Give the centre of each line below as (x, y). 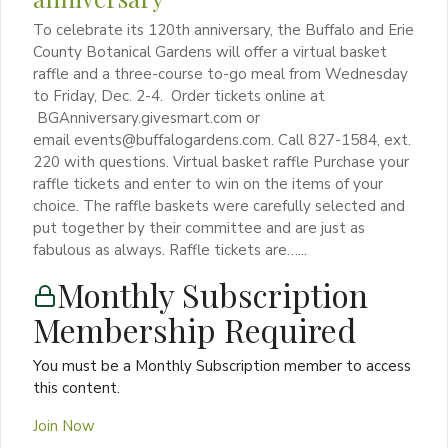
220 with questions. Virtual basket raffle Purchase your (221, 161)
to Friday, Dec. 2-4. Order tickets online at (179, 95)
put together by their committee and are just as (199, 227)
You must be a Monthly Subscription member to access (222, 365)
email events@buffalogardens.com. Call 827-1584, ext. (222, 139)
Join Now (64, 425)
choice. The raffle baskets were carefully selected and (219, 205)
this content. (76, 387)
